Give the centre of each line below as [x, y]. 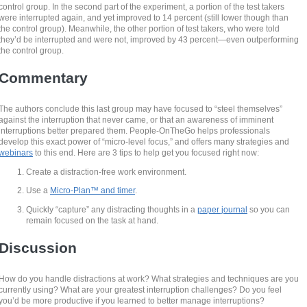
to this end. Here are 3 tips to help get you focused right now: [147, 153]
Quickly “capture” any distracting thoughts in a [112, 210]
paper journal [223, 210]
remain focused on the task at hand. [93, 221]
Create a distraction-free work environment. [107, 171]
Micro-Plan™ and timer [93, 191]
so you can [269, 210]
